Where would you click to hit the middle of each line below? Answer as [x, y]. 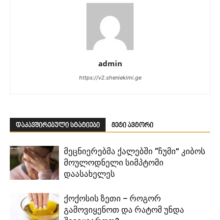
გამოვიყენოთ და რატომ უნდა [124, 209]
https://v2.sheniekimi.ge [110, 77]
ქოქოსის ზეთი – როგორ [112, 198]
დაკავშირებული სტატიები [58, 125]
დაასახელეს [89, 174]
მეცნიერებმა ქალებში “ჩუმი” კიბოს [135, 151]
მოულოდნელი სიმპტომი [114, 162]
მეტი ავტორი [132, 125]
